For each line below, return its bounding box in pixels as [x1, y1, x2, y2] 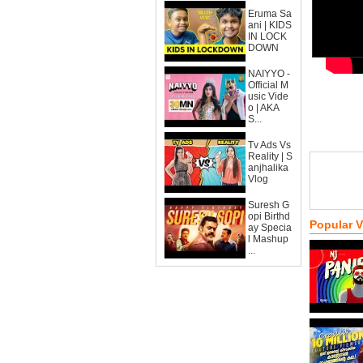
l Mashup [248, 233, 288, 245]
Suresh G [248, 199, 289, 211]
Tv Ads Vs [248, 139, 291, 151]
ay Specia [248, 222, 292, 233]
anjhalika [248, 162, 288, 173]
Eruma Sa [248, 8, 292, 19]
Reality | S [248, 151, 293, 162]
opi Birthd [248, 211, 290, 222]
